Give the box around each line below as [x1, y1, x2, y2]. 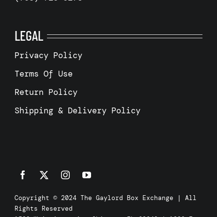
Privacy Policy [14, 50, 82, 61]
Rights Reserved [14, 204, 73, 213]
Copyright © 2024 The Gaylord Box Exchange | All [14, 194, 197, 202]
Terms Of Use [14, 68, 73, 79]
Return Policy [14, 87, 77, 98]
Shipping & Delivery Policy [14, 105, 140, 116]
